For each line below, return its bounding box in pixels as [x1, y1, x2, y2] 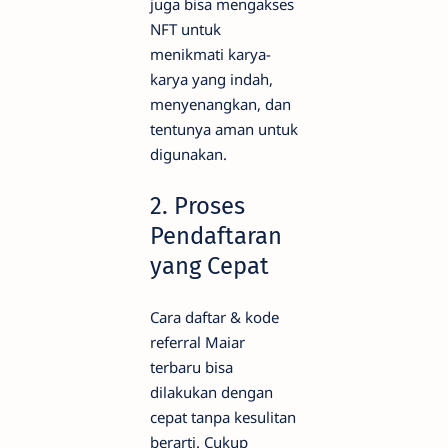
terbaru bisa [150, 356, 233, 377]
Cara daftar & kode [150, 306, 279, 327]
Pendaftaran [150, 221, 282, 250]
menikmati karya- [150, 44, 271, 65]
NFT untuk [150, 19, 221, 40]
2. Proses [150, 191, 245, 220]
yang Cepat [150, 251, 269, 280]
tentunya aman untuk [150, 119, 298, 140]
